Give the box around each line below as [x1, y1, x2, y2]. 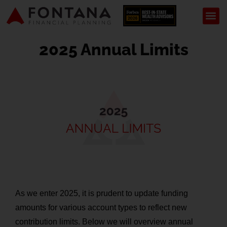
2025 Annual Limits [39, 40, 188, 59]
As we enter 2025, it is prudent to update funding [15, 189, 188, 198]
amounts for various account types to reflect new [15, 203, 187, 212]
